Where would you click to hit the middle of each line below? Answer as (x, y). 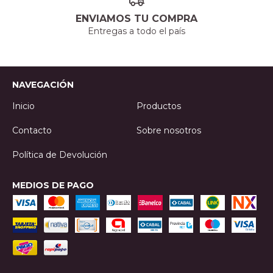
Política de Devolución (60, 154)
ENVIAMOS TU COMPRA (136, 18)
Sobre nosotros (169, 130)
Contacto (32, 130)
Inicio (23, 106)
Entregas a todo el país (136, 31)
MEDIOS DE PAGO (53, 185)
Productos (159, 106)
